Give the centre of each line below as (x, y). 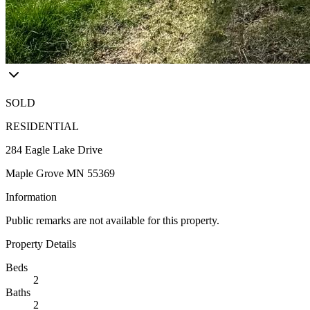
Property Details (41, 244)
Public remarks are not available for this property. (112, 220)
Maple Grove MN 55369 (60, 173)
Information (31, 197)
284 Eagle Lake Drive (54, 150)
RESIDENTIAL (42, 126)
